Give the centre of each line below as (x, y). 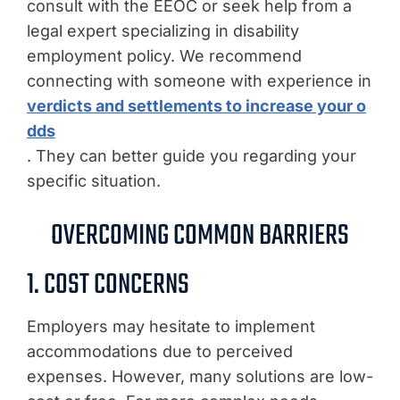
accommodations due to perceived (160, 351)
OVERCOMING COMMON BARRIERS (200, 236)
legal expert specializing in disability (163, 30)
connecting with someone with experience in (199, 80)
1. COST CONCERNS (108, 285)
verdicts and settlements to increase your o (196, 105)
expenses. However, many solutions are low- (200, 376)
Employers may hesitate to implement (171, 326)
